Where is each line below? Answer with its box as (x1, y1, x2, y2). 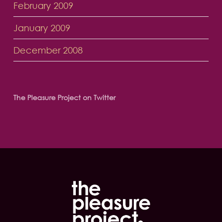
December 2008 (13, 45, 83, 56)
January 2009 (13, 22, 70, 34)
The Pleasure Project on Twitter (13, 93, 115, 102)
